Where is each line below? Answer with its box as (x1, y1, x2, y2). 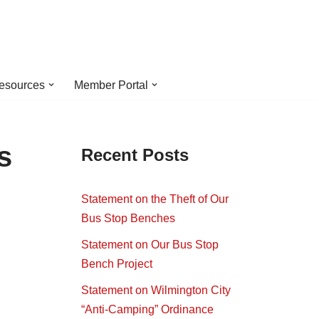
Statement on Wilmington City (80, 284, 231, 296)
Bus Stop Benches (80, 212, 175, 224)
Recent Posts (80, 145, 189, 164)
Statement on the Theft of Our (80, 193, 229, 205)
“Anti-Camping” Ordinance (80, 303, 214, 315)
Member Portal (73, 79, 148, 91)
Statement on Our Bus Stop (80, 239, 219, 251)
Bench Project (80, 258, 152, 270)
